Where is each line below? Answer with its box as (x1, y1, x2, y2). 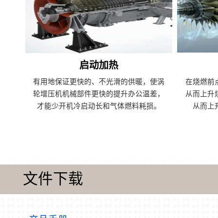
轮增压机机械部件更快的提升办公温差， (33, 90, 165, 98)
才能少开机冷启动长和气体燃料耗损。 (36, 102, 161, 110)
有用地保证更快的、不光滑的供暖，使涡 (33, 77, 165, 86)
